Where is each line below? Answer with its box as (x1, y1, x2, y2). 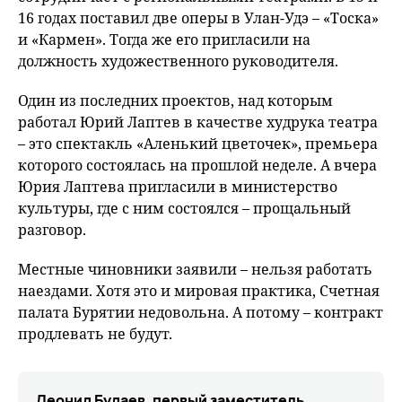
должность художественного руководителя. (18, 51, 338, 71)
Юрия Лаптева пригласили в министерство (18, 177, 337, 197)
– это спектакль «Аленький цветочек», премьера (18, 134, 378, 153)
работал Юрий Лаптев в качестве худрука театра (18, 112, 378, 132)
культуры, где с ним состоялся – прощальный (18, 198, 351, 218)
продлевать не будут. (18, 324, 172, 344)
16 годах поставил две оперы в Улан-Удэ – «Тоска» (18, 8, 379, 28)
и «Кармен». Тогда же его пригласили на (18, 30, 310, 49)
